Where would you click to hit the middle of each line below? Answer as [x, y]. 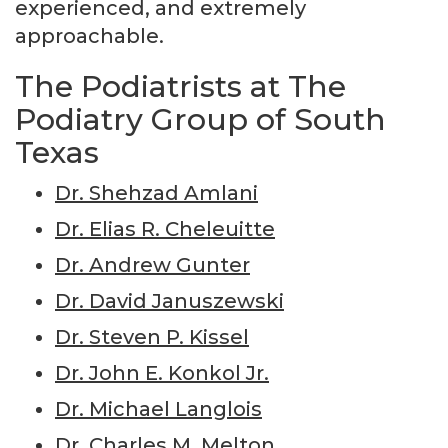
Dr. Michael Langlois [158, 408]
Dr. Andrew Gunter [152, 264]
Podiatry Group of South [200, 119]
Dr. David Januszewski [169, 300]
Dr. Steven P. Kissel [152, 336]
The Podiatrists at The [180, 86]
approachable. [89, 35]
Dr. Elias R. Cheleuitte [165, 228]
